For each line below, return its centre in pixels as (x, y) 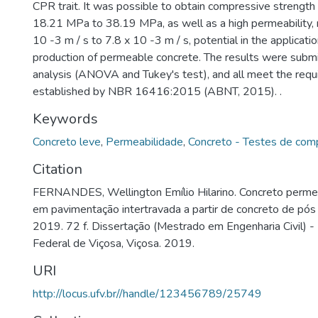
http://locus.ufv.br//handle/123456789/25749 (147, 294)
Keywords (65, 119)
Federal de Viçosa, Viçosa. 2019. (114, 243)
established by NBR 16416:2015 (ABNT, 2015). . (157, 92)
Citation (57, 169)
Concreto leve (67, 142)
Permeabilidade (144, 142)
